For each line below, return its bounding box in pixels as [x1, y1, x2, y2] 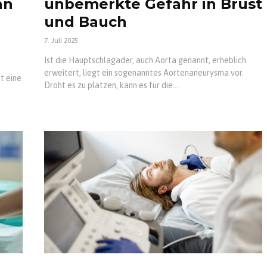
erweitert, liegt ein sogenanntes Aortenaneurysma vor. [44, 67, 244, 77]
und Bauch [44, 13, 127, 30]
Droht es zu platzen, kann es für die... [44, 80, 178, 90]
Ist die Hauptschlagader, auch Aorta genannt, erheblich [44, 55, 246, 65]
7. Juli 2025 [44, 36, 78, 45]
